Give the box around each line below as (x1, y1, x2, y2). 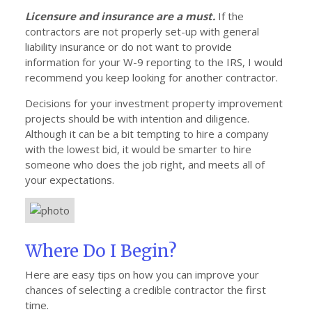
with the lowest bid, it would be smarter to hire (25, 142, 251, 156)
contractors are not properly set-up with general (25, 24, 259, 38)
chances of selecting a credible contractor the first (25, 283, 266, 297)
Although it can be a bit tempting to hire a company (25, 127, 269, 141)
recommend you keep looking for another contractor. (25, 70, 278, 84)
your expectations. (25, 173, 114, 187)
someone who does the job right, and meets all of (25, 157, 265, 171)
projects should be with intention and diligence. (25, 111, 252, 125)
